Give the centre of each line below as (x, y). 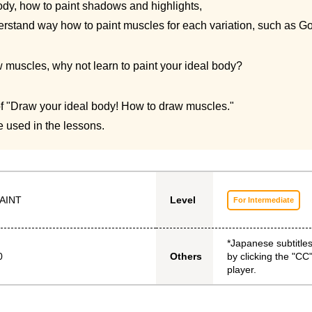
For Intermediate (264, 200)
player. (242, 269)
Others (186, 257)
